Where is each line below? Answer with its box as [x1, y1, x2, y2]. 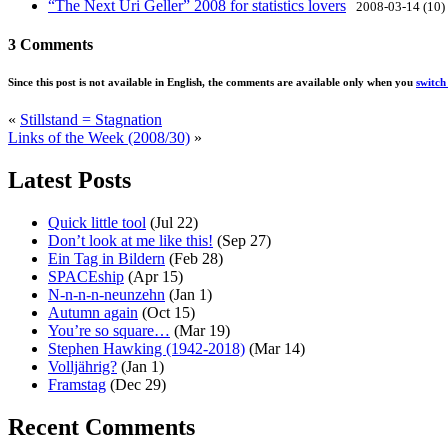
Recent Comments [8, 413, 195, 440]
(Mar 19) [170, 321, 230, 339]
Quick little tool [48, 213, 146, 231]
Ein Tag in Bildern [48, 249, 165, 267]
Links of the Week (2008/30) [8, 129, 190, 147]
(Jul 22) [146, 213, 198, 231]
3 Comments [8, 35, 93, 53]
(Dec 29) [106, 375, 166, 393]
